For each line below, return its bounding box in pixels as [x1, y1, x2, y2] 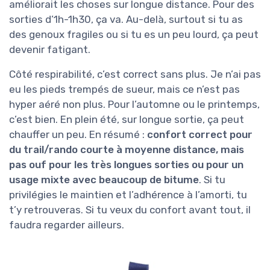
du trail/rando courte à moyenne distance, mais [9, 143, 244, 156]
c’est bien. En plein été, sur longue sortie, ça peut [9, 113, 244, 126]
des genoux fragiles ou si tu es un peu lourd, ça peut [9, 28, 259, 41]
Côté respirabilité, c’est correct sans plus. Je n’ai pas [9, 68, 261, 81]
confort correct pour [147, 128, 253, 141]
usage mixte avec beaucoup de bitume [9, 174, 199, 186]
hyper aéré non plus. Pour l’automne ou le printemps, [9, 98, 260, 111]
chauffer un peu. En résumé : [9, 128, 147, 141]
